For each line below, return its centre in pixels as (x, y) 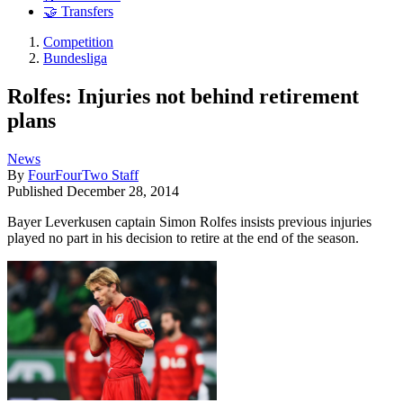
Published (37, 191)
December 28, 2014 (123, 191)
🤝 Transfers (78, 12)
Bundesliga (75, 58)
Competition (78, 42)
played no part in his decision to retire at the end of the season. (183, 237)
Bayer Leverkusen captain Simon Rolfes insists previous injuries (189, 221)
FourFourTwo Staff (83, 175)
